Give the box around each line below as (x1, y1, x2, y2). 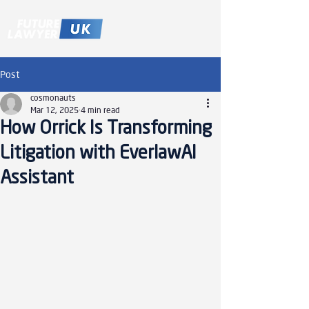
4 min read (81, 105, 119, 115)
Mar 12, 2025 (30, 105, 79, 115)
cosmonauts (30, 92, 76, 103)
